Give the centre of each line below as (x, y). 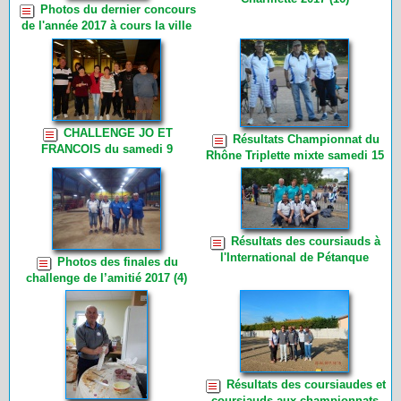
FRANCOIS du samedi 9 (107, 149)
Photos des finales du (118, 261)
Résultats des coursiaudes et (306, 385)
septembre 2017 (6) (107, 162)
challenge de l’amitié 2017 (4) (107, 277)
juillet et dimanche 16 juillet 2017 (294, 168)
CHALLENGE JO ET (118, 132)
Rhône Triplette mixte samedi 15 (294, 155)
